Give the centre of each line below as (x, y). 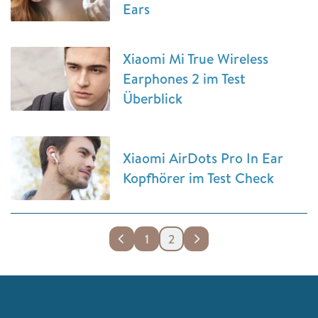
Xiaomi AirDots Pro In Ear (203, 158)
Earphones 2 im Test (184, 78)
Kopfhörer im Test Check (198, 178)
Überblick (153, 98)
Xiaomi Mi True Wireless (196, 59)
